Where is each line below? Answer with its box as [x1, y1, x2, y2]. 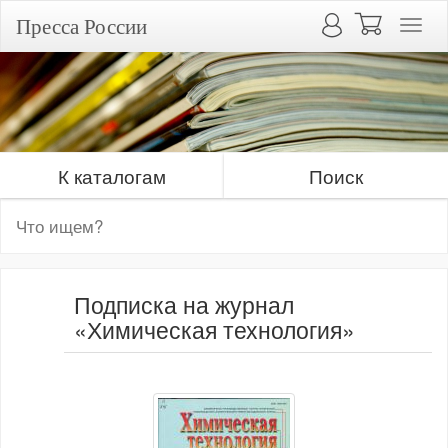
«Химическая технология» [74, 313, 355, 346]
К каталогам [58, 162, 166, 189]
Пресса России [16, 12, 147, 40]
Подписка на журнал [74, 288, 294, 321]
